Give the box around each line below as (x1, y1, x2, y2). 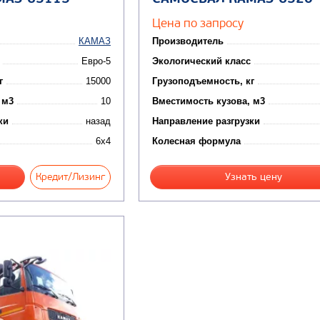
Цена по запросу (151, 15, 244, 30)
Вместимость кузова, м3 (151, 95, 265, 106)
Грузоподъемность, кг (151, 75, 254, 86)
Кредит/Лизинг (35, 170, 105, 183)
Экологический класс (151, 55, 251, 66)
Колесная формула (151, 135, 241, 146)
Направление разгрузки (151, 115, 260, 126)
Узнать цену (224, 170, 282, 183)
